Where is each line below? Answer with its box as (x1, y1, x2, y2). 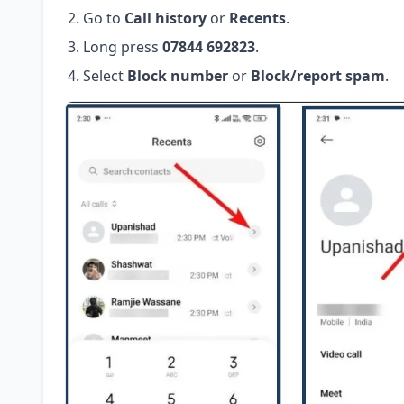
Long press (83, 37, 162, 58)
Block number (127, 66, 228, 87)
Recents (229, 8, 286, 29)
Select (83, 66, 127, 87)
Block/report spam (251, 66, 385, 87)
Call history (124, 8, 207, 29)
